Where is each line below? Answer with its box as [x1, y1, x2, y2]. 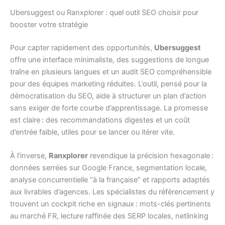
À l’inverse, [10, 151, 49, 160]
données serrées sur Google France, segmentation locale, [10, 163, 207, 172]
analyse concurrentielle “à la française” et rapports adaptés [10, 175, 210, 184]
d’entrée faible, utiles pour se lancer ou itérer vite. [10, 127, 175, 137]
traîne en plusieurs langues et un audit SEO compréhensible [10, 67, 211, 76]
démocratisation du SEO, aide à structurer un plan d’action [10, 91, 206, 100]
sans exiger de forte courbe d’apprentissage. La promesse [10, 103, 208, 113]
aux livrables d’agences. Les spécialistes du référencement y [10, 187, 214, 196]
